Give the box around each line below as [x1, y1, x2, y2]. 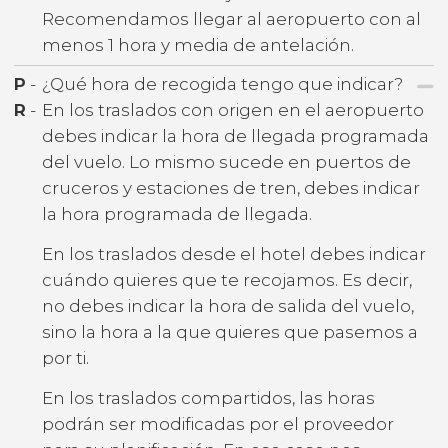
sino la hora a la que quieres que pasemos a [42, 322, 418, 343]
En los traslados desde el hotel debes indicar [42, 244, 426, 265]
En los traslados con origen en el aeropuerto [42, 100, 424, 121]
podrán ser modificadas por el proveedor [42, 414, 394, 435]
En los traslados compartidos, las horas [42, 388, 375, 409]
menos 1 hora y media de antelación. [42, 35, 354, 55]
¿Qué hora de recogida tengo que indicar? [42, 74, 403, 95]
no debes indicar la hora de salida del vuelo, [42, 296, 414, 317]
